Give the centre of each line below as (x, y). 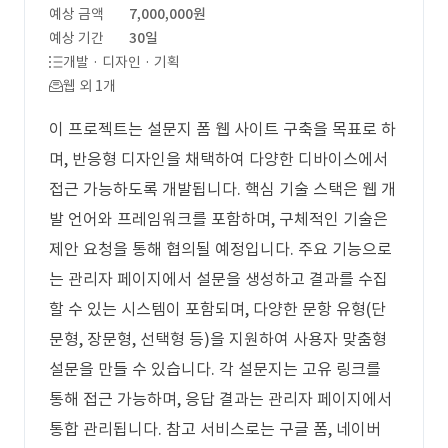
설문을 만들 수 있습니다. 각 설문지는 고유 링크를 (215, 369)
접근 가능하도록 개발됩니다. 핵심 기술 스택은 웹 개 (222, 189)
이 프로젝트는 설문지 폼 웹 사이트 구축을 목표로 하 (222, 129)
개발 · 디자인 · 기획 (121, 62)
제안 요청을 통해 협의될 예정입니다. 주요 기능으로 (220, 249)
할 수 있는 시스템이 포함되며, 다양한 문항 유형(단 (217, 309)
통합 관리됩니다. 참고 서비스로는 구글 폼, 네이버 (215, 429)
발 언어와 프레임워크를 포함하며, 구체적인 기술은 (218, 219)
